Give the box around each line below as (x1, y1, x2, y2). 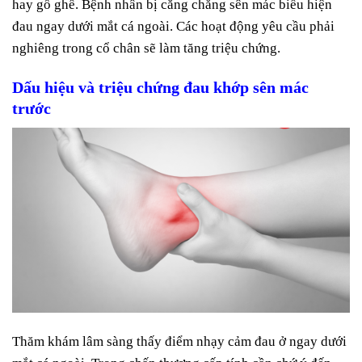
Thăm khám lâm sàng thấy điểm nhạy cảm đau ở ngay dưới (12, 334, 347, 350)
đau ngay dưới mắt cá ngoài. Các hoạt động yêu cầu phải (12, 19, 335, 35)
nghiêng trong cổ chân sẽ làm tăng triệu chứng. (12, 40, 280, 57)
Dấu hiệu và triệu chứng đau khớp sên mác (12, 78, 309, 97)
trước (12, 99, 51, 118)
